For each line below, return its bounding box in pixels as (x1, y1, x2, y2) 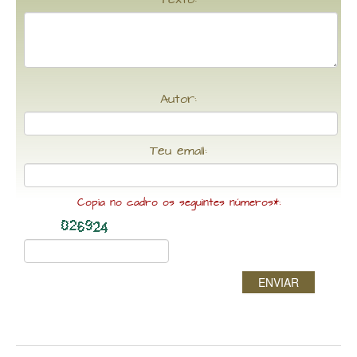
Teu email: (150, 142, 207, 161)
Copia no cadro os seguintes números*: (76, 195, 280, 211)
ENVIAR (258, 274, 299, 291)
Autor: (160, 90, 197, 109)
